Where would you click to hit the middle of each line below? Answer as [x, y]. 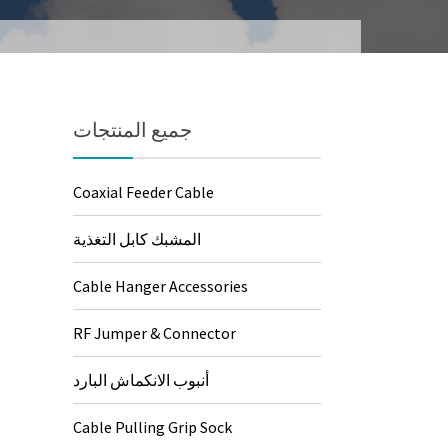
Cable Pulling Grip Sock [153, 427]
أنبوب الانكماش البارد [141, 380]
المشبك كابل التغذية [137, 239]
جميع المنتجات [133, 129]
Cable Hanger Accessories [161, 286]
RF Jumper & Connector [155, 333]
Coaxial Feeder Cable [144, 192]
